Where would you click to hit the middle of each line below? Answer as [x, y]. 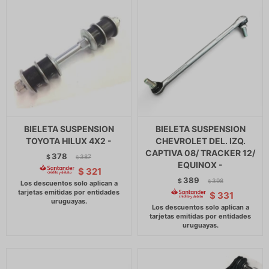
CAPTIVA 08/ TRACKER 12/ [200, 153]
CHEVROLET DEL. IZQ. [200, 141]
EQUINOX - [200, 165]
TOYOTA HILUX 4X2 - [69, 141]
